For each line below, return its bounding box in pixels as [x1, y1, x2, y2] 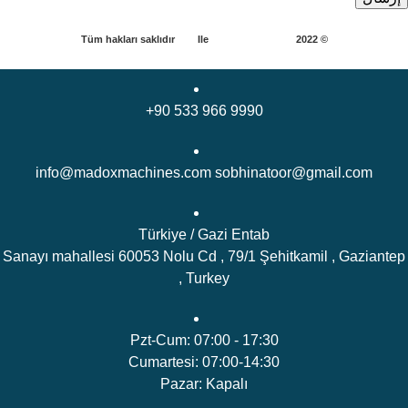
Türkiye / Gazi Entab [138, 226, 270, 242]
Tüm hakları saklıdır [80, 33, 178, 45]
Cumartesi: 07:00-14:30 [128, 353, 280, 370]
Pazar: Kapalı [160, 375, 248, 392]
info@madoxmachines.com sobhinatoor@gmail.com [36, 164, 372, 180]
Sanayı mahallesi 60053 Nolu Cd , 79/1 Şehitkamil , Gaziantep [3, 248, 405, 264]
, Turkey [178, 270, 229, 286]
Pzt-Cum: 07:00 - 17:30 [129, 331, 279, 348]
